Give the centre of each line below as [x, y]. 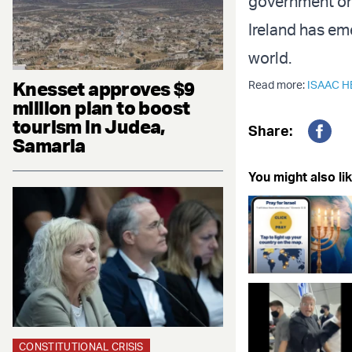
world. [270, 58]
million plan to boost [101, 107]
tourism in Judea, [89, 126]
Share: [270, 131]
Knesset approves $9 [104, 88]
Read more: [278, 85]
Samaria [49, 145]
